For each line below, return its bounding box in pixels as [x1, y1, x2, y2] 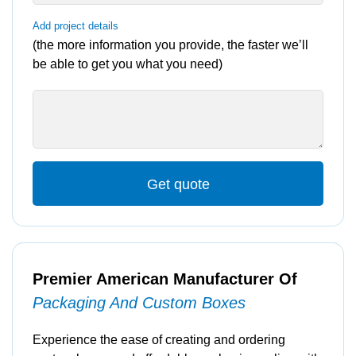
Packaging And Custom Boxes [33, 294, 246, 311]
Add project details [33, 20, 118, 32]
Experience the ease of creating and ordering [33, 333, 285, 346]
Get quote [146, 176, 210, 192]
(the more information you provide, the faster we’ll [33, 38, 308, 52]
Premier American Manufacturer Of [33, 270, 297, 288]
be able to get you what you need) [33, 57, 222, 71]
